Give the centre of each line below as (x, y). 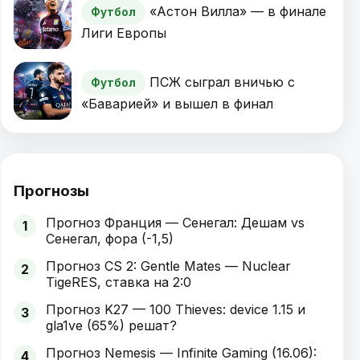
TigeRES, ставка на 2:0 (119, 282)
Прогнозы (51, 190)
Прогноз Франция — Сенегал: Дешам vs (175, 223)
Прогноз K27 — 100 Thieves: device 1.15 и (176, 310)
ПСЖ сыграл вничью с (222, 82)
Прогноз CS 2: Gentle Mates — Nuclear (168, 266)
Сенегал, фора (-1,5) (110, 239)
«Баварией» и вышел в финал (177, 104)
